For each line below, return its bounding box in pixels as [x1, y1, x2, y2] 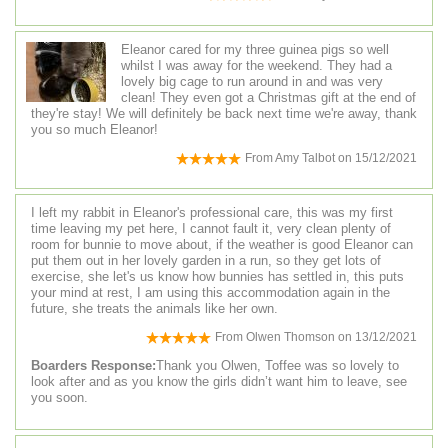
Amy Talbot [275, 150, 335, 165]
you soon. [31, 389, 88, 405]
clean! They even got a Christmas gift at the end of [121, 89, 416, 105]
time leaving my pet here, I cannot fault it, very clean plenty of [31, 221, 391, 237]
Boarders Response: [31, 357, 156, 373]
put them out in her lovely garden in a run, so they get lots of [31, 253, 381, 269]
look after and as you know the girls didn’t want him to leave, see [31, 373, 407, 389]
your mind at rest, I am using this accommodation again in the [31, 285, 390, 301]
